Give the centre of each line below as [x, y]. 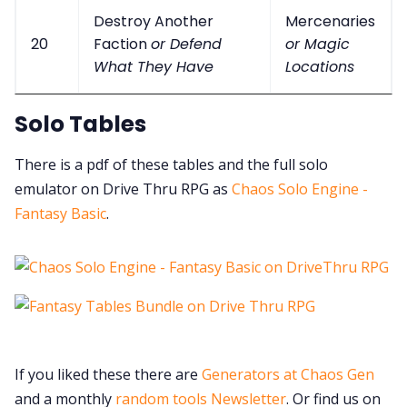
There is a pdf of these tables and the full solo [171, 164]
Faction [122, 45]
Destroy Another [154, 22]
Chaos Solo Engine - [300, 189]
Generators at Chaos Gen [288, 374]
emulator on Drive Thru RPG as [123, 189]
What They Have [154, 67]
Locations [320, 67]
